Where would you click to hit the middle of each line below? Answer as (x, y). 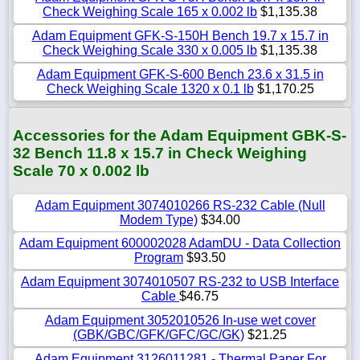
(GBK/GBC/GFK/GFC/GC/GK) (159, 335)
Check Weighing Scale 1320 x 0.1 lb (150, 88)
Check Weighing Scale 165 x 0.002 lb (150, 11)
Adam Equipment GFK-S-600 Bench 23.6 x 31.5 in (180, 74)
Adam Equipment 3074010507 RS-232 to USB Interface (180, 282)
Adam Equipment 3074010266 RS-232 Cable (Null (180, 206)
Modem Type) (159, 220)
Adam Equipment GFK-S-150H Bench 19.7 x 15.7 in (180, 35)
